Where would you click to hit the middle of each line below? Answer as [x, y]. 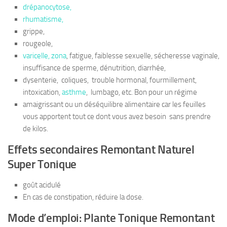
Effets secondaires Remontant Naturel [101, 150]
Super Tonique [42, 165]
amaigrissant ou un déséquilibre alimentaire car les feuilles [115, 105]
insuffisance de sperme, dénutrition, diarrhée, [94, 68]
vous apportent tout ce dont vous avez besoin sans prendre [117, 117]
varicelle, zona [45, 56]
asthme [74, 92]
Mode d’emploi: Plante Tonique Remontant [111, 218]
